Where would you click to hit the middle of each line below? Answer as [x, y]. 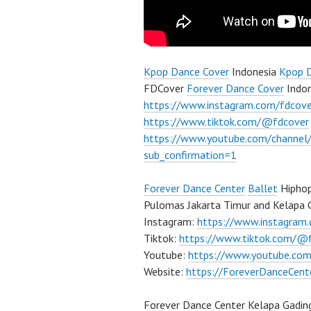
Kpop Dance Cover [186, 72]
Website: [165, 272]
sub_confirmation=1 [190, 155]
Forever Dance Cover [235, 89]
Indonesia [254, 72]
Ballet [263, 188]
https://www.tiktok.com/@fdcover [226, 122]
